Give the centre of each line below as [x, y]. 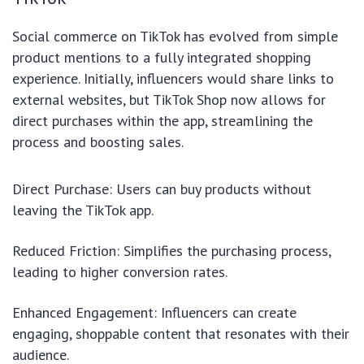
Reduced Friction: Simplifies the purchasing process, [171, 251]
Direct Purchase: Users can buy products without [162, 189]
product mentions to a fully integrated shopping [162, 57]
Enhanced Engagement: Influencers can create [154, 312]
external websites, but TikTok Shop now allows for [169, 100]
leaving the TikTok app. [83, 210]
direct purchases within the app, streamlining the [162, 121]
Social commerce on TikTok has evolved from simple [175, 36]
